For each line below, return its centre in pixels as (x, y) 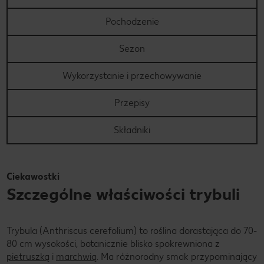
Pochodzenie (132, 22)
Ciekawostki (33, 177)
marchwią (76, 257)
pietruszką (28, 257)
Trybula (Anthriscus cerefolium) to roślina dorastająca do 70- (132, 231)
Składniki (132, 130)
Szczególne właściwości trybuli (123, 194)
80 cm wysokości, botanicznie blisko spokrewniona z (113, 244)
